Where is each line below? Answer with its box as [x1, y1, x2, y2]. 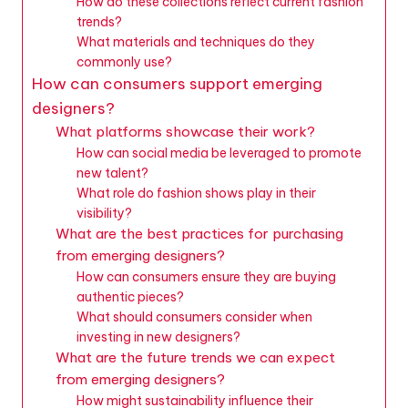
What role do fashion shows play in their [76, 184, 316, 201]
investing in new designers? [76, 328, 240, 345]
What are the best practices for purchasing [55, 224, 343, 242]
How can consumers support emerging [32, 73, 322, 94]
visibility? [76, 204, 132, 221]
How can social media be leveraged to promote [76, 144, 362, 161]
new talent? [76, 164, 148, 181]
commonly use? [76, 53, 172, 70]
